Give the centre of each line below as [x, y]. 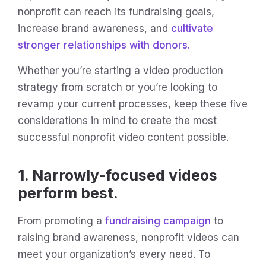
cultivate [192, 28]
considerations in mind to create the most [117, 120]
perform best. [70, 193]
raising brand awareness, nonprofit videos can [129, 237]
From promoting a [61, 221]
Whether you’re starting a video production [121, 70]
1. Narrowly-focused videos [118, 175]
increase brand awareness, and [94, 28]
